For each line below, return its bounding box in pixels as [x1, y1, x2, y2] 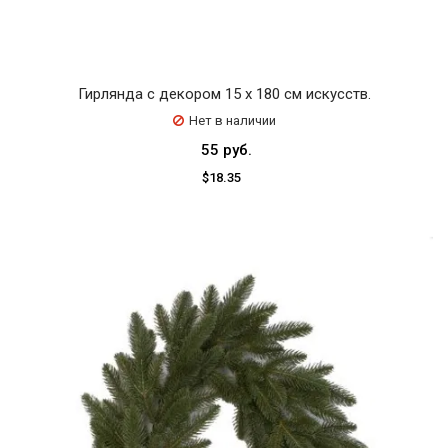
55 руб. [201, 140, 252, 159]
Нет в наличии [188, 112, 276, 128]
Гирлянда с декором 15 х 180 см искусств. [77, 84, 371, 103]
